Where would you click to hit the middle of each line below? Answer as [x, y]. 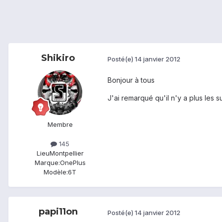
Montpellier [66, 153]
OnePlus [73, 163]
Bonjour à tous [131, 80]
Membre [60, 125]
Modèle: [56, 172]
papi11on [58, 212]
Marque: [47, 163]
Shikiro [58, 58]
